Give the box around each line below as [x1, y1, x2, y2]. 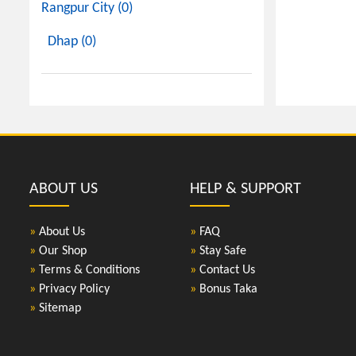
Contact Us [195, 264, 255, 277]
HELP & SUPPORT [189, 181, 301, 197]
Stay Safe [195, 245, 246, 257]
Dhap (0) [48, 34, 96, 49]
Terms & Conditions [36, 264, 140, 277]
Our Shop [36, 245, 87, 257]
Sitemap [36, 302, 81, 315]
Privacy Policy [36, 283, 110, 296]
